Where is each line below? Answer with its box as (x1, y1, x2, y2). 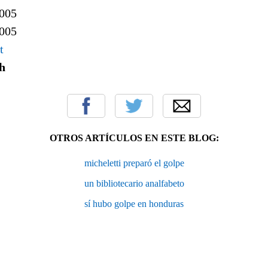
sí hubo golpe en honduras (84, 198, 184, 209)
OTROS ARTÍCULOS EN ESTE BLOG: (49, 132, 219, 143)
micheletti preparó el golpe (84, 157, 184, 168)
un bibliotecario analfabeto (84, 178, 184, 188)
